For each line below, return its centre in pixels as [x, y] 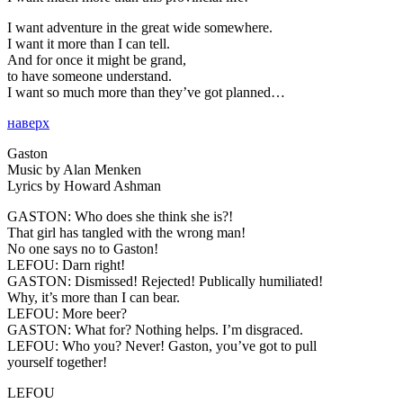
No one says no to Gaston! [83, 248]
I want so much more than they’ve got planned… [146, 92]
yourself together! [57, 362]
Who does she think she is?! [152, 216]
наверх [28, 122]
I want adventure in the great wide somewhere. [140, 27]
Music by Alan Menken [74, 169]
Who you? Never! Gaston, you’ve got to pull [188, 345]
